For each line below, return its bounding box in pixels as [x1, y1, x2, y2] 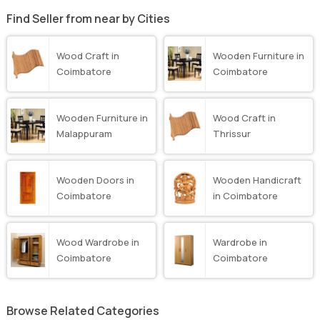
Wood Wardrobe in [56, 236, 139, 249]
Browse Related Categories [6, 302, 160, 319]
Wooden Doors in [56, 174, 134, 187]
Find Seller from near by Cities [6, 10, 171, 26]
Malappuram [56, 127, 112, 141]
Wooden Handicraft [213, 174, 302, 187]
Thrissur [213, 127, 251, 141]
